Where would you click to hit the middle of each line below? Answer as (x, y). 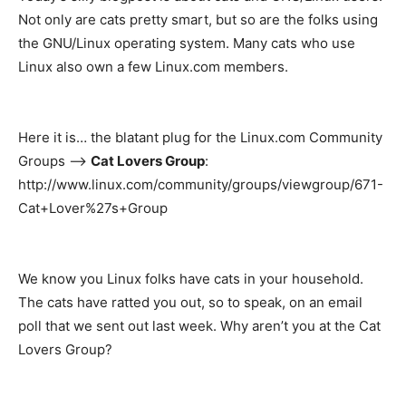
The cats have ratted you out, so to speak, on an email (190, 302)
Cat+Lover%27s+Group (93, 208)
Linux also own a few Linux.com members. (153, 66)
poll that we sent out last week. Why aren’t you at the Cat (199, 325)
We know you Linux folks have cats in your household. (191, 278)
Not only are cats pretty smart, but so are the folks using (198, 19)
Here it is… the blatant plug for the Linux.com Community (200, 137)
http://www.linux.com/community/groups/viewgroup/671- (201, 184)
